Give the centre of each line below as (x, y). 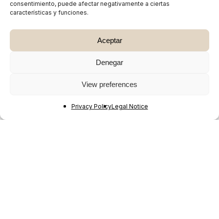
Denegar (109, 62)
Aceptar (109, 40)
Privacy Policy (91, 106)
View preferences (109, 84)
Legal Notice (130, 106)
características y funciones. (49, 12)
